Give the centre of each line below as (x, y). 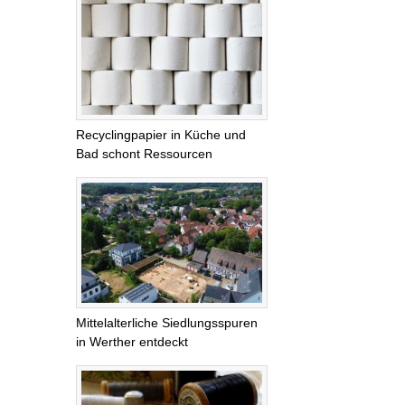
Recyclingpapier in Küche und (161, 135)
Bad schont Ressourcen (144, 154)
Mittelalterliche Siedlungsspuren (167, 322)
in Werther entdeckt (132, 341)
